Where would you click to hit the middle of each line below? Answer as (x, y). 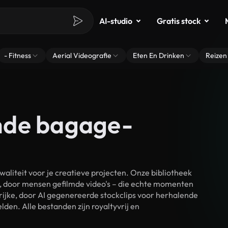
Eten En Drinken (159, 55)
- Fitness (18, 55)
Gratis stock (179, 21)
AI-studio (116, 21)
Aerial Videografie (82, 55)
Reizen (216, 55)
